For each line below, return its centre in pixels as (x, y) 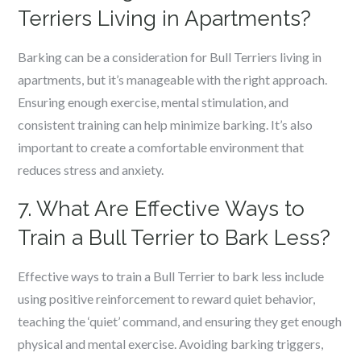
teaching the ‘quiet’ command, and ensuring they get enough (180, 321)
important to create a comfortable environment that (161, 147)
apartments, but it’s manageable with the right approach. (173, 79)
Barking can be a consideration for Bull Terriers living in (170, 57)
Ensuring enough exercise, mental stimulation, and (154, 102)
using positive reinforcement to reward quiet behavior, (167, 299)
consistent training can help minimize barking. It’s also (166, 124)
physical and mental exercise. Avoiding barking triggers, (171, 344)
